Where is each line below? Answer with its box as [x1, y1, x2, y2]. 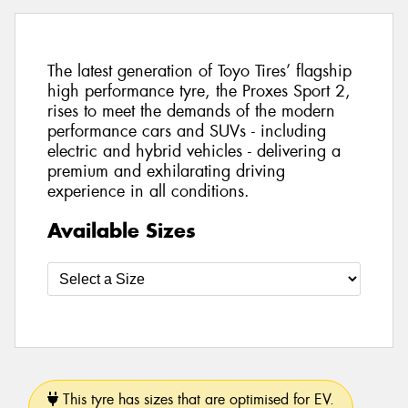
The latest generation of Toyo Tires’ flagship [47, 60, 352, 83]
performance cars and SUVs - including [47, 120, 326, 143]
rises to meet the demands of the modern [47, 100, 335, 123]
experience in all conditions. [47, 180, 250, 203]
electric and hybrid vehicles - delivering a [47, 140, 341, 163]
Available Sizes [47, 217, 196, 243]
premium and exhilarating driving [47, 160, 285, 183]
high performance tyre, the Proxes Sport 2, [47, 80, 351, 103]
